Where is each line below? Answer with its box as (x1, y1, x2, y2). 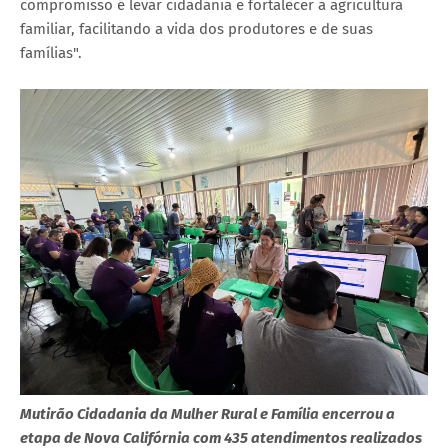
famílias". (20, 43, 82, 62)
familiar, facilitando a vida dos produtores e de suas (20, 19, 373, 38)
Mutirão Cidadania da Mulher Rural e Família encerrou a (20, 404, 395, 423)
